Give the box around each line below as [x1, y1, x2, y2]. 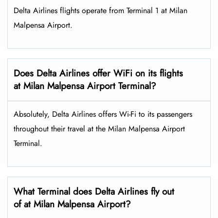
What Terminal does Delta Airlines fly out [14, 185, 174, 199]
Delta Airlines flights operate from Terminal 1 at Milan [14, 5, 187, 17]
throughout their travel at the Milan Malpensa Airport [14, 123, 185, 135]
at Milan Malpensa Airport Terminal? [14, 79, 156, 93]
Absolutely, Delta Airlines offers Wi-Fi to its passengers [14, 109, 192, 120]
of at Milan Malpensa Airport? [14, 198, 131, 211]
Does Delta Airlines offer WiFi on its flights [14, 67, 183, 80]
